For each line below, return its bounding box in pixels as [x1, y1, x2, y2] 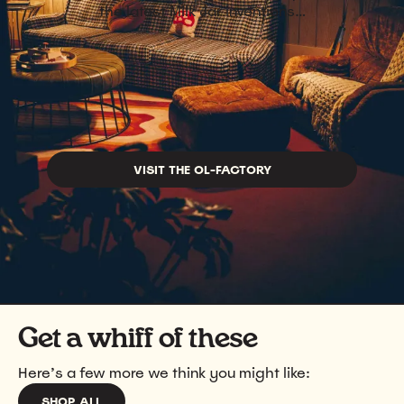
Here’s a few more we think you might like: [18, 363, 310, 383]
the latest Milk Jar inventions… [98, 2, 306, 22]
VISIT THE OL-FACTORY [133, 161, 271, 178]
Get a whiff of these [18, 326, 258, 353]
